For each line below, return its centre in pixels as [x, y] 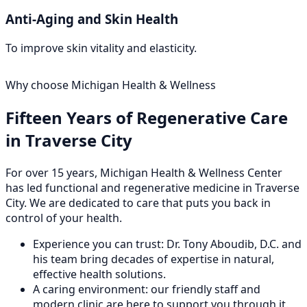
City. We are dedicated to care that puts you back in [138, 202]
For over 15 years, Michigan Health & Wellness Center [144, 172]
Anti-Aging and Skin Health [92, 19]
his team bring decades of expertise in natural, [153, 259]
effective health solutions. [99, 274]
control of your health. [64, 218]
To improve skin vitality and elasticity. [101, 48]
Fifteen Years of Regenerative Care [147, 118]
